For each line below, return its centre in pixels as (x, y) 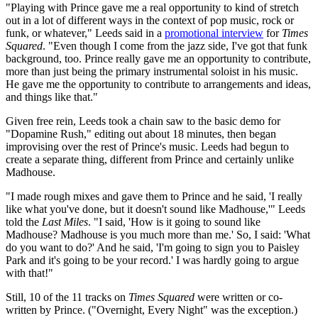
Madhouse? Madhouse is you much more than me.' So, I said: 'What (158, 235)
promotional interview (214, 33)
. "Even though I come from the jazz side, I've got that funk (175, 46)
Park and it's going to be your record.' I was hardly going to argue (152, 261)
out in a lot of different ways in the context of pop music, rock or (150, 21)
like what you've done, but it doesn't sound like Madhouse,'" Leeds (155, 209)
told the (24, 222)
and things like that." (52, 97)
